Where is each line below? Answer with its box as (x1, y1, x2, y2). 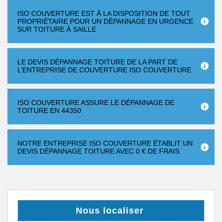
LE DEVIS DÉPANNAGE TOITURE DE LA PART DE (17, 58, 177, 66)
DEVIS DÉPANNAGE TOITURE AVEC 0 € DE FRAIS (17, 147, 179, 155)
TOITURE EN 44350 (17, 107, 81, 114)
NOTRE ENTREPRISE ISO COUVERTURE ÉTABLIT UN (17, 139, 193, 147)
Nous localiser (76, 206, 144, 216)
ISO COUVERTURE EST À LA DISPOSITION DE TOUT (17, 9, 190, 17)
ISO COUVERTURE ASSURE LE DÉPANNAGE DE (17, 99, 174, 107)
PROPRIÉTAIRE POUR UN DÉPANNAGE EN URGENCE (17, 17, 193, 25)
